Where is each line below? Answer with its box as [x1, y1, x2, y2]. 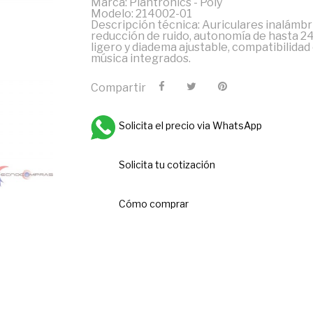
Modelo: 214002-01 [90, 7, 192, 20]
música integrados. [90, 52, 191, 65]
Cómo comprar [118, 198, 189, 210]
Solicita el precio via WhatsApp [118, 119, 262, 131]
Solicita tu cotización [118, 159, 215, 170]
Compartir [90, 80, 146, 94]
